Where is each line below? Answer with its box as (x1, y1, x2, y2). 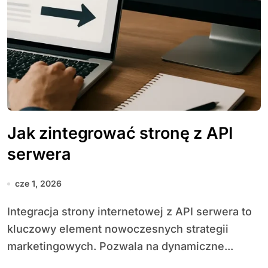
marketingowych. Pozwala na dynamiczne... (7, 240, 233, 252)
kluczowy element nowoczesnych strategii (7, 223, 229, 235)
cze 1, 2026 (15, 178, 62, 188)
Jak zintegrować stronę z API (7, 123, 233, 143)
